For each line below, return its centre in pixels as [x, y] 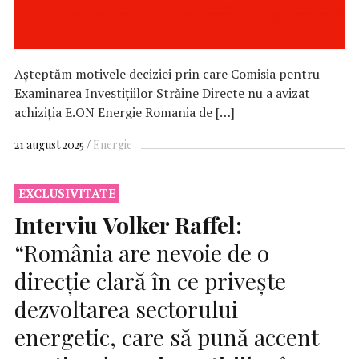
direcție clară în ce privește [150, 280]
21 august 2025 [49, 145]
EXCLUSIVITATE [67, 194]
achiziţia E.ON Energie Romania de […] [125, 112]
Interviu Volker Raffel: [128, 224]
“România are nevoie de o [142, 252]
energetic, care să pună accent [167, 337]
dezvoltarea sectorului [126, 309]
